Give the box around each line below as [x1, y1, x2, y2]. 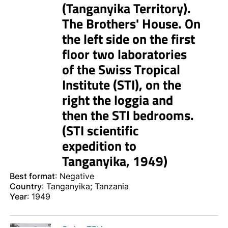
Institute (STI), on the [62, 75, 181, 95]
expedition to [62, 136, 136, 156]
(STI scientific [62, 121, 139, 141]
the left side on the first [62, 29, 195, 49]
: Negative [55, 171, 94, 182]
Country [10, 181, 42, 192]
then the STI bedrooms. [62, 105, 194, 126]
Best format [10, 171, 55, 182]
